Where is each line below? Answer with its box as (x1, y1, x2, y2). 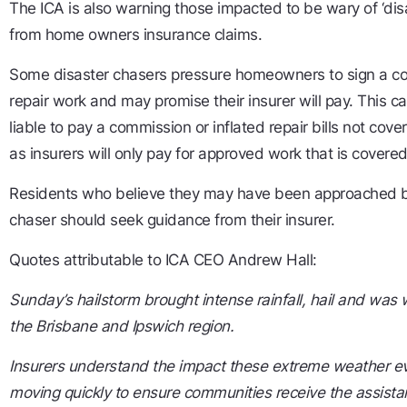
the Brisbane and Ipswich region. (9, 317, 233, 336)
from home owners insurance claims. (9, 25, 262, 45)
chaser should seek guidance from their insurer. (9, 211, 335, 230)
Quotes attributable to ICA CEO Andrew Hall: (9, 251, 317, 270)
